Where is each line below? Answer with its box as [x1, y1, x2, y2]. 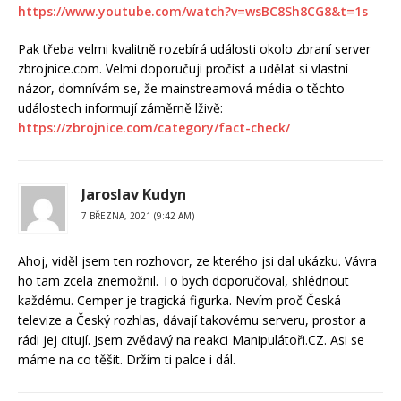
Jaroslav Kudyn [81, 183, 186, 204]
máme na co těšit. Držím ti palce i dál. [18, 350, 235, 368]
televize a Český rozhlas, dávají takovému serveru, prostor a [18, 311, 366, 328]
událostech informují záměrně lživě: [18, 98, 223, 116]
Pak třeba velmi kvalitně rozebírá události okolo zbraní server [18, 39, 371, 57]
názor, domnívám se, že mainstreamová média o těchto [18, 79, 345, 97]
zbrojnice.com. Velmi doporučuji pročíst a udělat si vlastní [18, 59, 348, 77]
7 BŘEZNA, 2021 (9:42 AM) [81, 209, 194, 222]
